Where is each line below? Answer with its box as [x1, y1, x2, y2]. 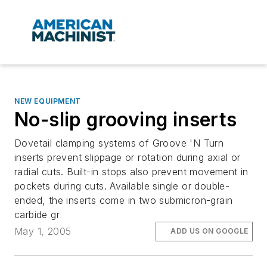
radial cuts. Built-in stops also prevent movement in [14, 166, 249, 178]
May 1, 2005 [14, 225, 72, 238]
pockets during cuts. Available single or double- [14, 180, 230, 193]
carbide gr [14, 209, 60, 221]
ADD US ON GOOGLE [170, 226, 249, 236]
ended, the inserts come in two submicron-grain [14, 194, 233, 207]
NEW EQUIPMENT [14, 97, 81, 106]
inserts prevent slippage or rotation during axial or [14, 151, 241, 164]
